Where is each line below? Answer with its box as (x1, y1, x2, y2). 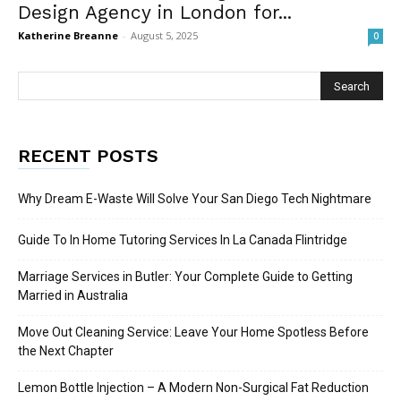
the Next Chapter (18, 344, 114, 359)
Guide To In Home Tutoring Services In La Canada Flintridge (18, 233, 347, 248)
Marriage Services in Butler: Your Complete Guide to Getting (18, 269, 353, 285)
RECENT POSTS (18, 145, 158, 167)
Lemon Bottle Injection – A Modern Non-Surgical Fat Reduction (18, 380, 369, 396)
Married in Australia (18, 288, 128, 303)
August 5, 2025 (131, 29, 198, 43)
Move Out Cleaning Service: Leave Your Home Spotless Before (18, 325, 369, 340)
